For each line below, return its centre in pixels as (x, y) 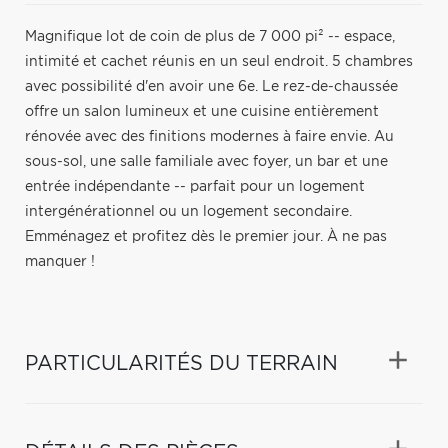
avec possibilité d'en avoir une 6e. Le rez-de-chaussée (211, 86)
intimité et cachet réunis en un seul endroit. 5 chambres (219, 61)
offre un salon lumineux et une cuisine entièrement (202, 111)
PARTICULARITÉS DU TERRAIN (181, 363)
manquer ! (60, 261)
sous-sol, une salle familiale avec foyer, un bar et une (206, 161)
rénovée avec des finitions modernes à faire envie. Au (209, 136)
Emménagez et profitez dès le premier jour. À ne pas (206, 236)
